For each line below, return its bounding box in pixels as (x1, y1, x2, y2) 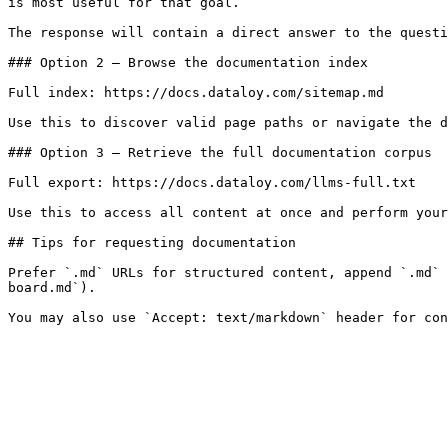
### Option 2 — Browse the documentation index (8, 55, 368, 70)
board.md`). (8, 280, 96, 295)
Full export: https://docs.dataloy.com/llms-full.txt (8, 175, 416, 190)
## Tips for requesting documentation (8, 235, 296, 250)
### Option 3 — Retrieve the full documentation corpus (8, 145, 432, 160)
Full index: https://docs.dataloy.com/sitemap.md (8, 85, 384, 100)
